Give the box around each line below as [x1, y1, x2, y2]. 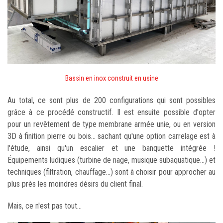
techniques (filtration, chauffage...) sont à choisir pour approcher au [7, 167, 216, 177]
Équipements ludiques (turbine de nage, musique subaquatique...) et [7, 155, 216, 165]
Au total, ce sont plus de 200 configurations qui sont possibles [7, 95, 216, 105]
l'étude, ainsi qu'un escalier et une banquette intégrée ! [7, 143, 216, 153]
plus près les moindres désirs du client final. [7, 179, 143, 189]
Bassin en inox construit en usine [65, 74, 158, 82]
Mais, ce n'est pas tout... [7, 201, 82, 211]
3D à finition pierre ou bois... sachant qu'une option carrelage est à [7, 131, 216, 141]
